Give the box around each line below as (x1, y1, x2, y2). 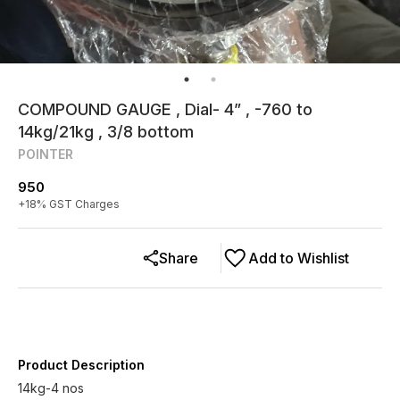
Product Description (18, 357, 145, 372)
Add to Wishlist (248, 249, 349, 267)
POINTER (18, 146, 73, 162)
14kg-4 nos (18, 380, 84, 396)
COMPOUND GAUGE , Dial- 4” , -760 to (18, 100, 312, 119)
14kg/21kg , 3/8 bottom (18, 122, 194, 141)
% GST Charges (37, 197, 120, 211)
